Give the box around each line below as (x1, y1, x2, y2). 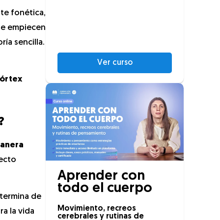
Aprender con (57, 169, 145, 184)
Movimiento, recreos (57, 205, 136, 213)
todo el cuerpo (57, 182, 152, 196)
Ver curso (97, 59, 133, 67)
